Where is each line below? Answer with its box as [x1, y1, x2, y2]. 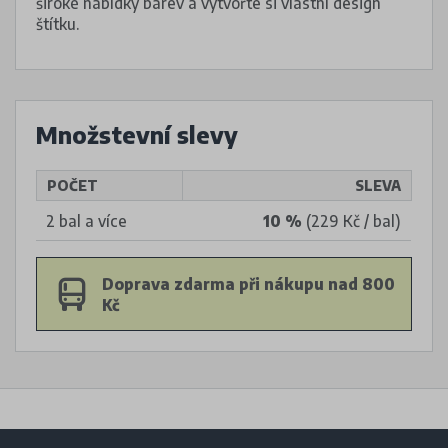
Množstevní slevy [36, 121, 238, 150]
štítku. [36, 14, 79, 34]
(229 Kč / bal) [302, 211, 401, 231]
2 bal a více [46, 211, 127, 231]
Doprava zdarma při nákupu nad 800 [102, 273, 395, 293]
